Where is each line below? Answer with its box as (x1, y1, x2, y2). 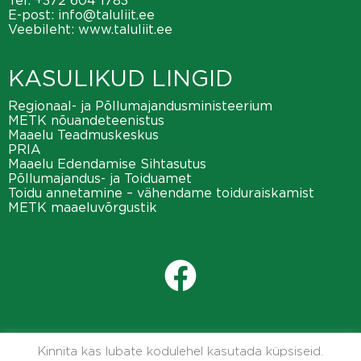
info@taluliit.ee (58, 7, 155, 22)
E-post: (8, 7, 58, 22)
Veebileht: (8, 22, 78, 36)
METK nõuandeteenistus (8, 113, 164, 127)
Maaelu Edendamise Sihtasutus (8, 156, 206, 171)
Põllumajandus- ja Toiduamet (8, 171, 192, 185)
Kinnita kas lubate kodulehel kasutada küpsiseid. (38, 345, 323, 357)
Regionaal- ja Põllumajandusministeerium (8, 98, 272, 113)
